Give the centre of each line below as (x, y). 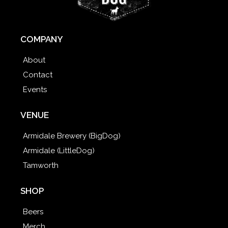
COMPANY (42, 39)
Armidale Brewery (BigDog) (72, 136)
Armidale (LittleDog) (59, 150)
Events (35, 89)
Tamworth (41, 165)
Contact (38, 75)
